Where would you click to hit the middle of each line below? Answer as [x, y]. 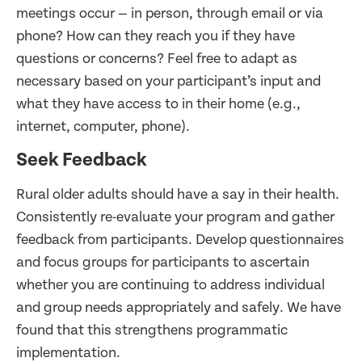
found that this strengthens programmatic [152, 330]
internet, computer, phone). [103, 127]
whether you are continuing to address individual [170, 284]
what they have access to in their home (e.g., [158, 104]
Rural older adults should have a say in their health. [178, 194]
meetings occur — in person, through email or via [170, 14]
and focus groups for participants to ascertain [163, 262]
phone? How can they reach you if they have [156, 36]
